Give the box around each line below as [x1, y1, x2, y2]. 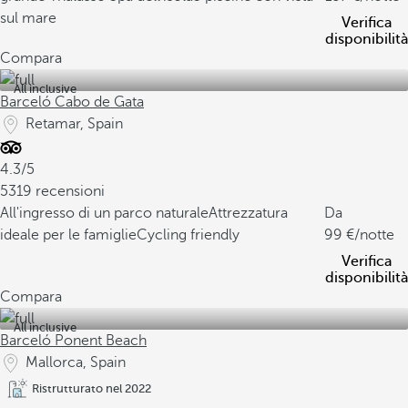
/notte [354, 227, 395, 243]
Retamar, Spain [25, 116, 123, 132]
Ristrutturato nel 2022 [32, 382, 151, 395]
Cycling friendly [137, 227, 240, 243]
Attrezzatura [209, 205, 288, 221]
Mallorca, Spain [25, 354, 126, 371]
